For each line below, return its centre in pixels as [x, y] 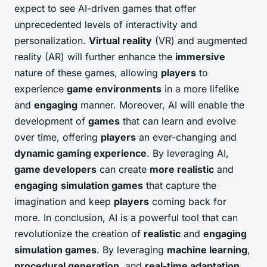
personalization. [52, 41]
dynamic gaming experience [80, 153]
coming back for [188, 202]
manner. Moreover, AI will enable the [161, 105]
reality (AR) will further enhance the [95, 57]
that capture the [180, 186]
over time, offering [58, 137]
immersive [200, 57]
